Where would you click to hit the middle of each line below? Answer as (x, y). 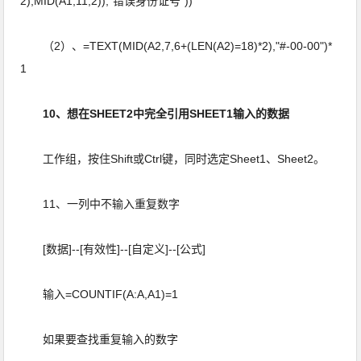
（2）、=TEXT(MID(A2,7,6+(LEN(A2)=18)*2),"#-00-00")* (176, 46)
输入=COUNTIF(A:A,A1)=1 (101, 294)
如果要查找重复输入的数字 (101, 339)
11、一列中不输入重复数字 (102, 204)
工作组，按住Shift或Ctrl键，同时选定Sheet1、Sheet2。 (174, 159)
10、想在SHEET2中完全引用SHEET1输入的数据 (168, 114)
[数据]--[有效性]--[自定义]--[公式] (115, 249)
